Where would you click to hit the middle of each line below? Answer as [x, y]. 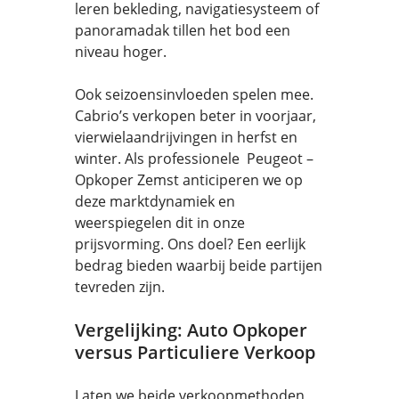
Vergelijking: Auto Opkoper [191, 330]
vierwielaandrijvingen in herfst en [186, 137]
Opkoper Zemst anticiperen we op [189, 180]
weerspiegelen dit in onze [160, 223]
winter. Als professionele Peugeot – [194, 159]
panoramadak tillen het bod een [183, 30]
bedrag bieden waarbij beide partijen [199, 265]
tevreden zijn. [120, 287]
